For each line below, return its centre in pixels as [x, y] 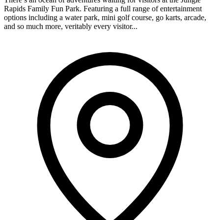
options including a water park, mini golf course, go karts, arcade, [105, 18]
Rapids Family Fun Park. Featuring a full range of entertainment [103, 9]
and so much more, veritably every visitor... [71, 27]
